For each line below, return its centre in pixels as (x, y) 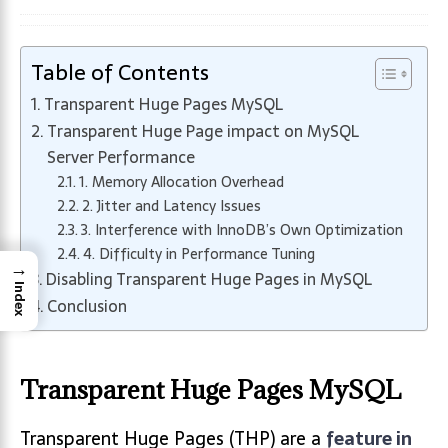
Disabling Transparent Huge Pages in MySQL (209, 279)
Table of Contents (120, 72)
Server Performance (121, 157)
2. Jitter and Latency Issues (171, 206)
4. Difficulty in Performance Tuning (198, 254)
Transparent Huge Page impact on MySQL (203, 131)
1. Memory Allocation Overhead (181, 182)
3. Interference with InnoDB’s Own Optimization (241, 230)
